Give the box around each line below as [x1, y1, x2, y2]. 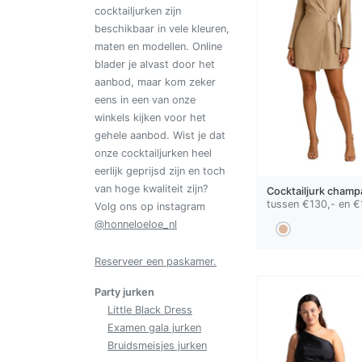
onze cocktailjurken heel [95, 146, 212, 159]
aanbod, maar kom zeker [95, 75, 216, 88]
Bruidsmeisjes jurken [107, 339, 207, 351]
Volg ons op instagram [95, 200, 205, 213]
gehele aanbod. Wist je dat [95, 128, 225, 141]
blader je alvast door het [95, 57, 215, 70]
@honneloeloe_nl [95, 217, 177, 230]
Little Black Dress [107, 303, 192, 316]
